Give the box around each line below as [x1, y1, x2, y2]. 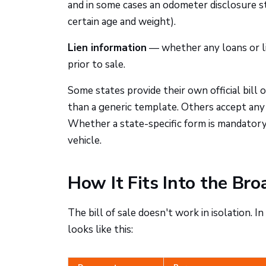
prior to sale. [68, 58, 125, 71]
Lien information [68, 41, 147, 55]
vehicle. [68, 134, 102, 147]
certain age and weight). [68, 15, 176, 28]
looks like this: [68, 223, 133, 236]
